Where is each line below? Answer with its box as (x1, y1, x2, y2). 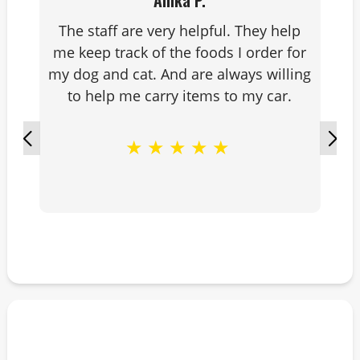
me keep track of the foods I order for (53, 43, 307, 62)
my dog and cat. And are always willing (48, 64, 312, 84)
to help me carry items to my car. (67, 86, 292, 105)
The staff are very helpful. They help (59, 21, 301, 40)
